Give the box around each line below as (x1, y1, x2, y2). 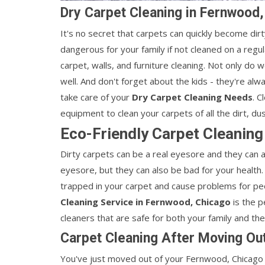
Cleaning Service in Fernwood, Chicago (60, 196, 231, 208)
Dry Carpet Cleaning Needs (132, 91, 253, 103)
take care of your (60, 91, 132, 103)
